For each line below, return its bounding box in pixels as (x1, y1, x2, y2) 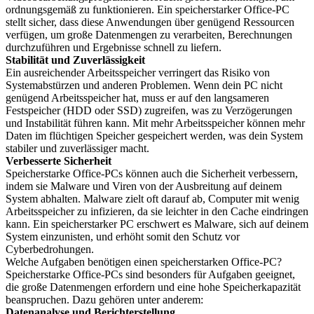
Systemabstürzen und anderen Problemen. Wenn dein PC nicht (6, 79, 282, 91)
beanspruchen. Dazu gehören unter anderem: (6, 294, 203, 306)
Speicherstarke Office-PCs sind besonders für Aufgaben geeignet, (6, 268, 295, 280)
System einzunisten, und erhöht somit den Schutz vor (6, 231, 240, 243)
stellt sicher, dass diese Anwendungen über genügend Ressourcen (6, 16, 294, 28)
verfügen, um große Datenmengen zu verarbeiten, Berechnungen (6, 29, 292, 41)
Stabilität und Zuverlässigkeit (6, 54, 145, 66)
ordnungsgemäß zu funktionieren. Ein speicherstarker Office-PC (6, 4, 289, 15)
